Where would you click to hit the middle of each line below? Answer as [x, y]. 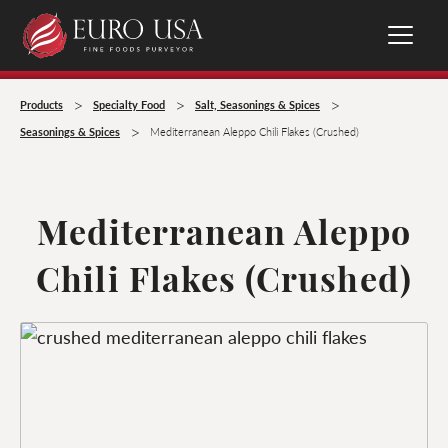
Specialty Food [129, 104]
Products [41, 104]
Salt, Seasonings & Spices [257, 104]
